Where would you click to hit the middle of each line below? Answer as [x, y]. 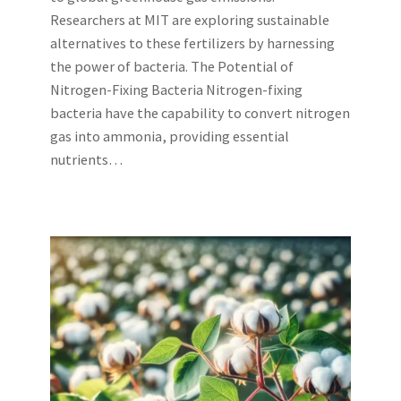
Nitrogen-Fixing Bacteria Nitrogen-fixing [176, 90]
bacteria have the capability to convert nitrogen [200, 113]
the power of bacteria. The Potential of [172, 67]
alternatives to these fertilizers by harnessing [192, 43]
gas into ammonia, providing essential [170, 137]
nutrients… [86, 160]
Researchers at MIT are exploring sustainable [190, 20]
